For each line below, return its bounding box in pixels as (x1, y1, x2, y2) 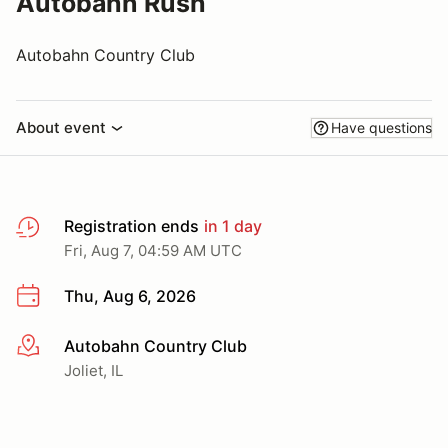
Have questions (331, 119, 432, 136)
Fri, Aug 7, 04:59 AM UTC (64, 241, 242, 260)
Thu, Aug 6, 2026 (64, 286, 196, 306)
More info (15, 336, 88, 357)
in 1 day (200, 216, 262, 236)
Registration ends (64, 216, 199, 236)
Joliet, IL (64, 360, 123, 380)
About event (16, 118, 106, 137)
